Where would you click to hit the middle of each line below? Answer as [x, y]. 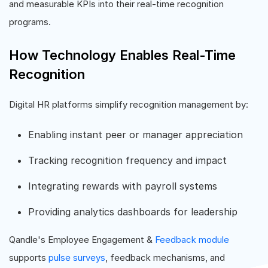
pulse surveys [77, 258]
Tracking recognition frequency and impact [127, 160]
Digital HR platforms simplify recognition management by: [129, 104]
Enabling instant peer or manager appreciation [135, 135]
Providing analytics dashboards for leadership [133, 212]
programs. [30, 22]
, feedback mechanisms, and [165, 258]
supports [29, 258]
